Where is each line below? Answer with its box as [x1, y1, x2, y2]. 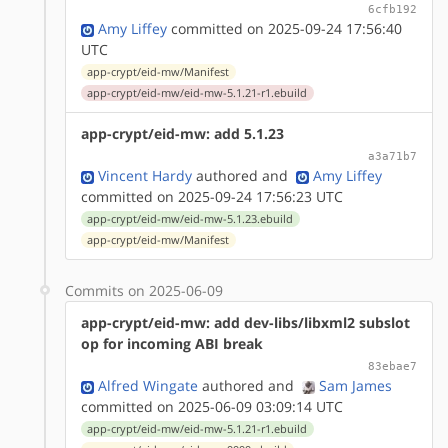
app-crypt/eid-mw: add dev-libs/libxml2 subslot [81, 312, 410, 332]
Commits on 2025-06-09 [65, 280, 223, 300]
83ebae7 [368, 358, 417, 373]
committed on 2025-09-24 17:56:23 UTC [81, 186, 343, 206]
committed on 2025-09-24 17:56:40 [167, 18, 402, 38]
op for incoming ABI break [81, 333, 263, 353]
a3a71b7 [368, 148, 417, 163]
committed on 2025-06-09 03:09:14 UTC [81, 396, 343, 416]
